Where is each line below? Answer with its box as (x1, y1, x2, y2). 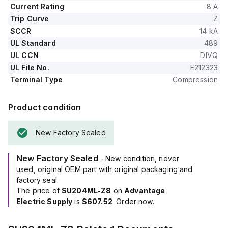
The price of (16, 186, 62, 195)
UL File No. (10, 63, 49, 72)
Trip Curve (10, 14, 49, 23)
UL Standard (10, 39, 56, 47)
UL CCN (10, 51, 39, 60)
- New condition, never (100, 154, 180, 163)
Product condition (8, 102, 81, 112)
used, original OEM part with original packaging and (16, 165, 193, 174)
